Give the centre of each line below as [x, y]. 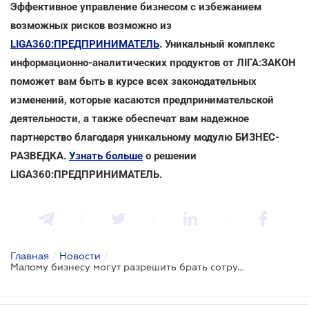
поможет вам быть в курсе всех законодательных [133, 81]
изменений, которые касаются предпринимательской [142, 100]
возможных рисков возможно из [91, 25]
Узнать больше [106, 156]
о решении [170, 156]
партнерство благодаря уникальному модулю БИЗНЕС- [145, 137]
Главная [30, 256]
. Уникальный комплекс [217, 44]
